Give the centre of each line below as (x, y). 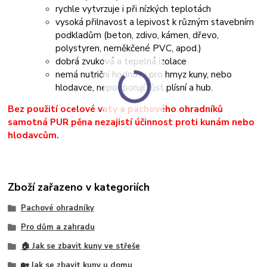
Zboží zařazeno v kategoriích (79, 187)
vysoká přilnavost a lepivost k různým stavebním (155, 21)
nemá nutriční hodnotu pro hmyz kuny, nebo (144, 74)
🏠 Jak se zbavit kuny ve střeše (80, 246)
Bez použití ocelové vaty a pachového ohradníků (116, 108)
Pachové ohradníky (57, 208)
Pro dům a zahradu (58, 227)
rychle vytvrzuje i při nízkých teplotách (133, 8)
